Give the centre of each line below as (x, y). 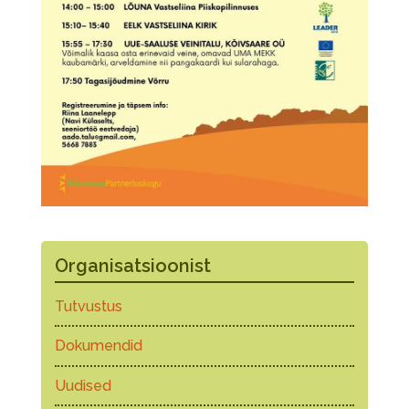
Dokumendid (98, 346)
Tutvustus (88, 306)
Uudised (83, 385)
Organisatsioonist (132, 265)
